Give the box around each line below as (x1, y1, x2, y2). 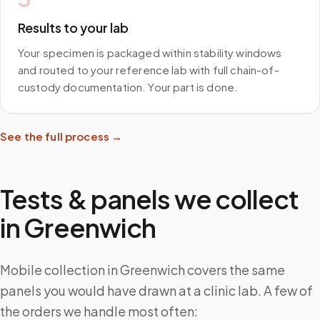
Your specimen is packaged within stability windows (18, 46, 282, 59)
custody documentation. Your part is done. (18, 80, 239, 94)
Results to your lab (18, 19, 129, 36)
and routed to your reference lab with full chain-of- (18, 63, 279, 76)
